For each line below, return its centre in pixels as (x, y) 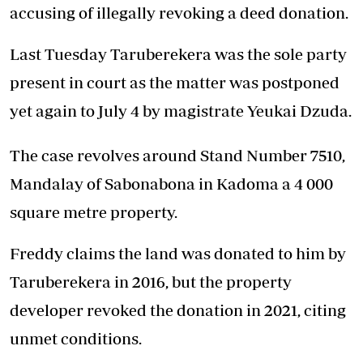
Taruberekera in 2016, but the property (151, 281)
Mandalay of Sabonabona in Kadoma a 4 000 (171, 183)
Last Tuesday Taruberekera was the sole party (178, 53)
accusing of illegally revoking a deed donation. (179, 12)
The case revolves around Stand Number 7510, (177, 155)
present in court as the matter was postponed (175, 82)
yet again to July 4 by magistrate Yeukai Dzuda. (181, 110)
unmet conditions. (76, 338)
